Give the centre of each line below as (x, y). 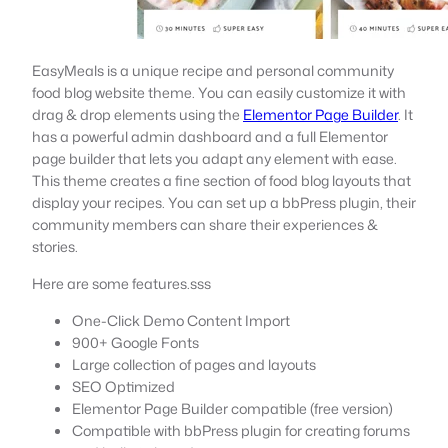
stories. (55, 246)
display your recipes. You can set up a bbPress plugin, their (224, 202)
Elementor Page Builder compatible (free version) (232, 408)
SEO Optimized (123, 386)
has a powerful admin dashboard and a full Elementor (210, 136)
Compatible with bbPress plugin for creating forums (241, 430)
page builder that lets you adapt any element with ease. (214, 158)
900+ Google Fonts (135, 342)
